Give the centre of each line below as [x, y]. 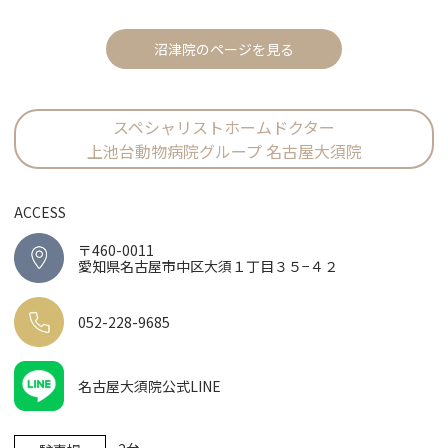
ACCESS [40, 211]
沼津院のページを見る [224, 48]
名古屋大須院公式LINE [150, 385]
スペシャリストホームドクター [224, 126]
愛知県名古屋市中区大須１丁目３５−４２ [208, 265]
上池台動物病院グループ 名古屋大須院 [224, 150]
